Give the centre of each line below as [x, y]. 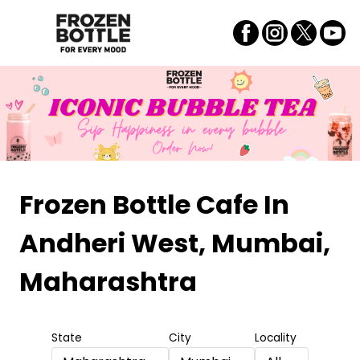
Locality [275, 338]
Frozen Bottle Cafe [139, 205]
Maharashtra [108, 282]
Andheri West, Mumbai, [175, 243]
